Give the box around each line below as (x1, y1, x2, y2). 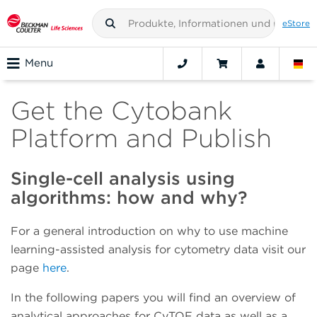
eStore (282, 18, 310, 28)
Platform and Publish (11, 122, 272, 154)
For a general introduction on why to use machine (11, 224, 288, 238)
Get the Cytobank (11, 95, 232, 127)
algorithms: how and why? (11, 187, 248, 209)
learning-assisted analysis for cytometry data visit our (11, 242, 306, 256)
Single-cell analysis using (11, 168, 235, 190)
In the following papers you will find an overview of (11, 290, 296, 304)
